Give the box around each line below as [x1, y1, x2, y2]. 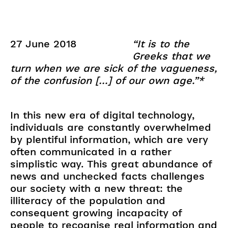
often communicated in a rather [10, 145, 172, 158]
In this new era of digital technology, [10, 108, 194, 121]
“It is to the [132, 37, 189, 50]
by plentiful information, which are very [10, 133, 208, 146]
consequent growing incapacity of [10, 206, 182, 219]
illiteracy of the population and [10, 194, 165, 207]
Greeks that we [132, 49, 210, 62]
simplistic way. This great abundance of [10, 157, 212, 170]
